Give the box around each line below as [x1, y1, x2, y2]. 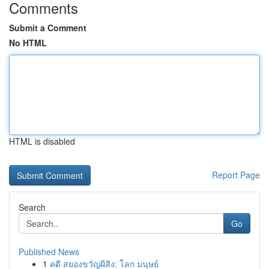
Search [19, 201, 46, 213]
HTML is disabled [9, 135, 75, 147]
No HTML [9, 37, 47, 49]
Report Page [212, 169, 260, 181]
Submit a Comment [9, 22, 86, 34]
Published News [19, 246, 79, 258]
